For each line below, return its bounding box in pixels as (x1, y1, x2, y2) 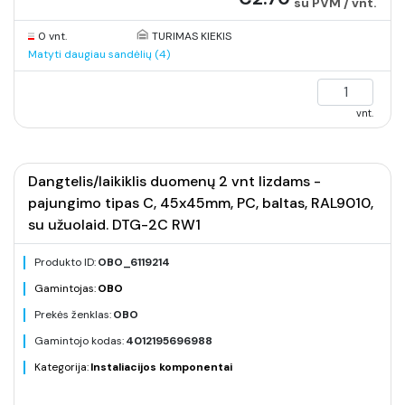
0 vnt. (38, 29, 67, 43)
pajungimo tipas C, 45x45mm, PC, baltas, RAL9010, (28, 193, 373, 212)
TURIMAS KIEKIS (151, 29, 231, 43)
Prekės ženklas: (34, 307, 111, 322)
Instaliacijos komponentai (90, 360, 232, 374)
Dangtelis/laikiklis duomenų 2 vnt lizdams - (28, 172, 321, 191)
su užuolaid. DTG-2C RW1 (28, 215, 201, 234)
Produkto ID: (34, 255, 96, 269)
